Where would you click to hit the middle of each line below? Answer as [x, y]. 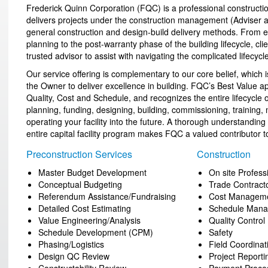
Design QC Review [74, 256]
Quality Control [237, 220]
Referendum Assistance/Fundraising [107, 196]
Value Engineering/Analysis [89, 220]
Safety [221, 232]
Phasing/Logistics [71, 244]
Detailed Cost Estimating [85, 208]
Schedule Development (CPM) [96, 232]
